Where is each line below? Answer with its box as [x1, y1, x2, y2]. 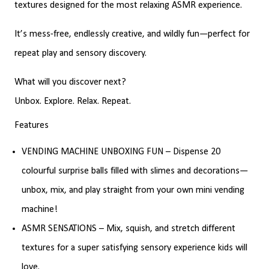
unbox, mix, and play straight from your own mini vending [22, 185, 244, 195]
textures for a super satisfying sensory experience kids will [22, 243, 247, 253]
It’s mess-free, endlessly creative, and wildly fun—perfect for [14, 29, 250, 39]
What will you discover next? [14, 77, 126, 87]
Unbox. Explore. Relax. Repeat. [14, 96, 131, 106]
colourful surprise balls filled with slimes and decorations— [22, 166, 248, 176]
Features [14, 120, 49, 130]
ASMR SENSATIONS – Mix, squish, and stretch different [22, 223, 235, 234]
